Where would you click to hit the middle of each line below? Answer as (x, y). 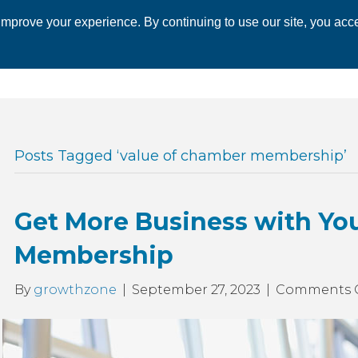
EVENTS (256, 37)
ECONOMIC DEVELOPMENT (144, 37)
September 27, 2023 (196, 290)
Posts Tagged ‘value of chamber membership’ (180, 156)
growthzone (75, 290)
